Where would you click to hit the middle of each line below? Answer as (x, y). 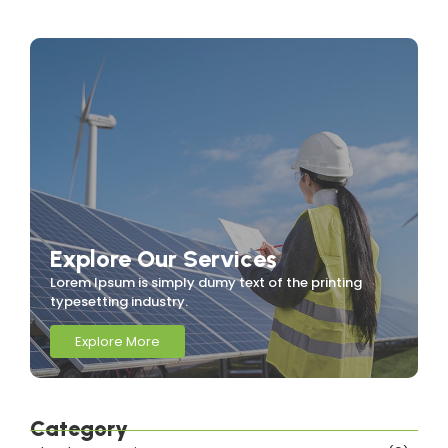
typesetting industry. (119, 301)
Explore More (117, 342)
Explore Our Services (163, 258)
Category (79, 429)
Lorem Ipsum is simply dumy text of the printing (206, 282)
